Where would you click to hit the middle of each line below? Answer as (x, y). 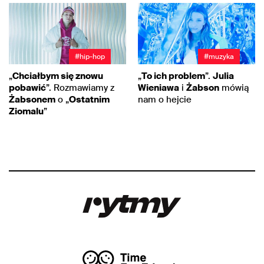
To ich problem (173, 76)
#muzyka (219, 57)
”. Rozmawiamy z (80, 88)
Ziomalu (26, 112)
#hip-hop (90, 57)
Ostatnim (89, 100)
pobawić (27, 88)
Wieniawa (159, 88)
